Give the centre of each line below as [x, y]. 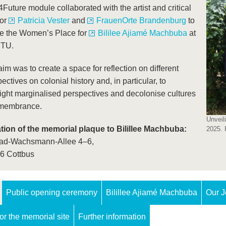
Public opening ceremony [52, 193]
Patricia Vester [44, 21]
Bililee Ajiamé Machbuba [143, 33]
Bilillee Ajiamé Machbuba [152, 193]
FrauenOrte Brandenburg [141, 21]
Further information [112, 217]
